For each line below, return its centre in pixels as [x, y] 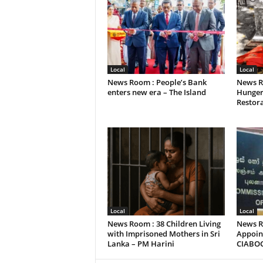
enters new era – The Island [156, 92]
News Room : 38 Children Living [164, 224]
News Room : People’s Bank [157, 82]
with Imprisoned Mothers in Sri [163, 234]
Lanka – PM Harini [141, 244]
